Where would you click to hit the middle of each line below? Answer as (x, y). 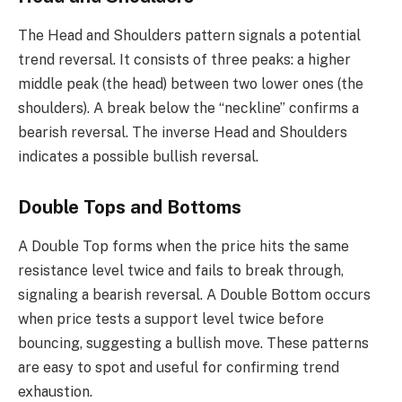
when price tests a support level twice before (171, 319)
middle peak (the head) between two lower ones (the (191, 83)
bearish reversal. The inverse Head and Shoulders (183, 132)
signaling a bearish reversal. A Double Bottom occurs (194, 294)
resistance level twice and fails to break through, (181, 270)
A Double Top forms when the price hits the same (184, 246)
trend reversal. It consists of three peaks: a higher (184, 59)
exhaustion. (55, 391)
